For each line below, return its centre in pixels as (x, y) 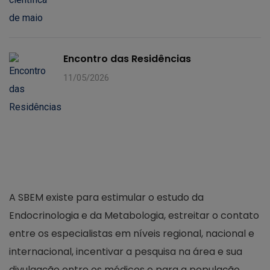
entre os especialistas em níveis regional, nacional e (132, 233)
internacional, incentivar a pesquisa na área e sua (126, 251)
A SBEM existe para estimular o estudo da (106, 197)
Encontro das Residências (127, 58)
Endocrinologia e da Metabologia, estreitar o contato (134, 215)
